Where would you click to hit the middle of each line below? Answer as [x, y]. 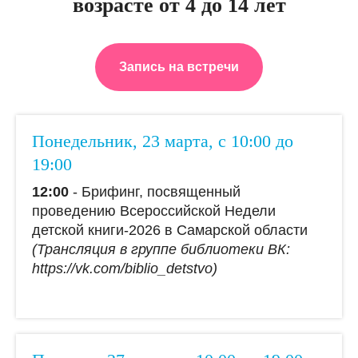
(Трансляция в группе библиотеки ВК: [161, 249]
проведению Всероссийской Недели [154, 211]
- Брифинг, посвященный [155, 191]
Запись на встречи [179, 66]
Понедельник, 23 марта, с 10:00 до [163, 141]
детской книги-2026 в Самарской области [170, 230]
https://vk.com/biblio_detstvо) [125, 268]
